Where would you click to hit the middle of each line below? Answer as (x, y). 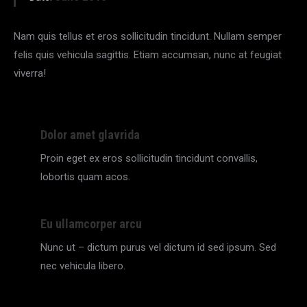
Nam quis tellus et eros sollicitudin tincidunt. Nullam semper (148, 36)
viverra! (30, 73)
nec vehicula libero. (83, 266)
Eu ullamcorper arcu (91, 224)
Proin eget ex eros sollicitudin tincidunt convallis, (149, 158)
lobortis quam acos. (85, 177)
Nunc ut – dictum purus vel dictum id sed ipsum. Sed (158, 247)
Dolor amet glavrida (90, 135)
